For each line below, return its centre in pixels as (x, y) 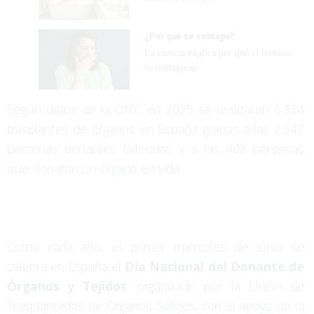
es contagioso (170, 68)
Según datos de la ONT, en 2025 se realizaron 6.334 (156, 109)
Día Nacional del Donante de (214, 266)
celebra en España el (66, 266)
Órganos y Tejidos (67, 286)
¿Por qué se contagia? (189, 36)
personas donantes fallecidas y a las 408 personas (156, 148)
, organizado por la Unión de (215, 286)
